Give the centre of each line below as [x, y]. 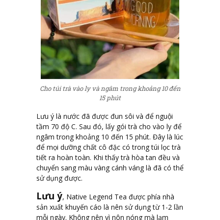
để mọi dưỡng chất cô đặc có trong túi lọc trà [109, 147]
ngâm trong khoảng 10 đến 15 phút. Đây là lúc [110, 137]
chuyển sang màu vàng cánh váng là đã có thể [110, 168]
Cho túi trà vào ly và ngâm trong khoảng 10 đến [110, 88]
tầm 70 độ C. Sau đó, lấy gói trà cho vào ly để [109, 127]
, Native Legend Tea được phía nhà [118, 197]
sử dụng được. [59, 178]
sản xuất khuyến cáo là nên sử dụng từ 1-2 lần [110, 207]
